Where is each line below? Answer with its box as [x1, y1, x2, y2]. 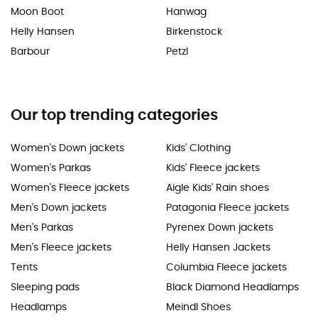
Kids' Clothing [166, 143, 231, 153]
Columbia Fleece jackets [166, 262, 287, 273]
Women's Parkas [11, 163, 91, 173]
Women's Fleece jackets [11, 182, 129, 193]
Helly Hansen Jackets [166, 242, 270, 253]
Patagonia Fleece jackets [166, 202, 289, 213]
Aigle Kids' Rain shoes [166, 182, 269, 193]
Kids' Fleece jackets [166, 163, 260, 173]
